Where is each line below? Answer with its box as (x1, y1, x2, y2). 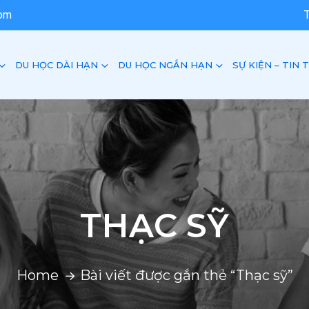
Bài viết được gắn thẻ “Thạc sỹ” (79, 267, 293, 283)
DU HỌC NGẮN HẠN (118, 59, 212, 70)
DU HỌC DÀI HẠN (15, 59, 98, 70)
